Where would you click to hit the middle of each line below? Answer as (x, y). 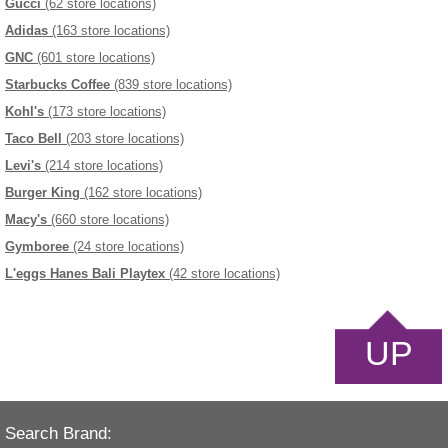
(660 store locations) (108, 220)
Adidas (26, 31)
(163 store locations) (109, 31)
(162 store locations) (141, 193)
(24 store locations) (126, 247)
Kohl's (24, 112)
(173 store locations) (105, 112)
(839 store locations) (171, 85)
